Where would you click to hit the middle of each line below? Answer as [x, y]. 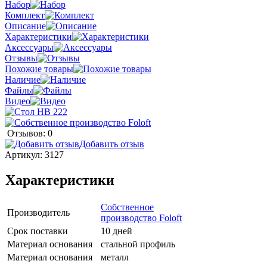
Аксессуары [29, 48]
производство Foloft [141, 218]
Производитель [38, 213]
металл [115, 257]
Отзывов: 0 [30, 133]
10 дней [117, 231]
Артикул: [25, 155]
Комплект [25, 15]
